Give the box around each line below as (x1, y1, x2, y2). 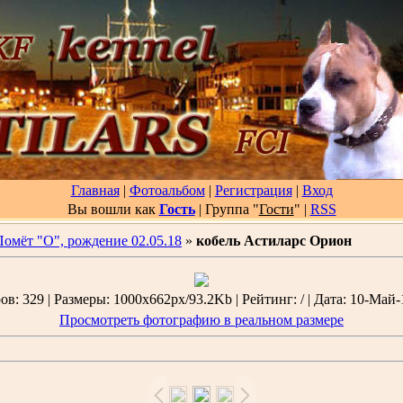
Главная (70, 183, 120, 198)
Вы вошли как (67, 201, 159, 217)
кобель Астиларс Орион (196, 233, 352, 248)
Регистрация (214, 183, 292, 198)
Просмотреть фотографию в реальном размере (59, 312, 344, 327)
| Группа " (194, 201, 259, 217)
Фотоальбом (129, 183, 205, 198)
